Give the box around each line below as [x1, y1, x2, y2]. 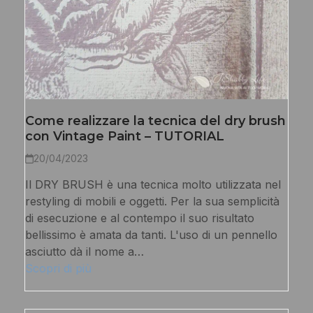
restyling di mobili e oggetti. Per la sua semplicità [24, 194, 279, 209]
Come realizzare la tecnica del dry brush [24, 113, 286, 129]
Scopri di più [24, 261, 92, 276]
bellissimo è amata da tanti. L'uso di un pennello [24, 228, 277, 242]
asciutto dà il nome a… [24, 245, 144, 259]
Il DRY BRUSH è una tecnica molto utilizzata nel [24, 177, 281, 192]
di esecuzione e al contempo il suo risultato [24, 211, 254, 226]
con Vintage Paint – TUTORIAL [24, 129, 224, 145]
